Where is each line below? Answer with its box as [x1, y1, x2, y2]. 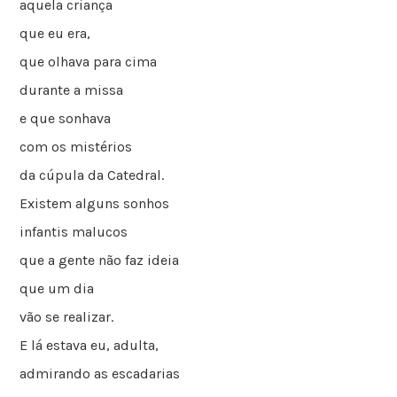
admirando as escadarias [19, 364, 181, 382]
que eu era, [19, 24, 91, 42]
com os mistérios [19, 137, 133, 155]
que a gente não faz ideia [19, 251, 180, 269]
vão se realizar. [19, 307, 114, 325]
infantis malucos [19, 222, 128, 240]
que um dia [19, 279, 95, 297]
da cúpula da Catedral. [19, 166, 165, 183]
